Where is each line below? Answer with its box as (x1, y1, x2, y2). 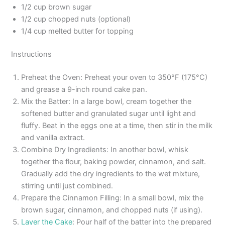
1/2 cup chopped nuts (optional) (21, 15, 131, 24)
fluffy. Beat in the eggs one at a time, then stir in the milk (21, 121, 213, 131)
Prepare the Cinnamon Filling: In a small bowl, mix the (21, 193, 204, 203)
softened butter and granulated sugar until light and (21, 109, 196, 119)
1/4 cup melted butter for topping (21, 27, 134, 36)
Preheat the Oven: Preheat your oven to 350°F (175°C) (21, 73, 208, 82)
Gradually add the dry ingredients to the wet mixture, (21, 169, 200, 179)
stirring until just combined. (21, 181, 114, 191)
